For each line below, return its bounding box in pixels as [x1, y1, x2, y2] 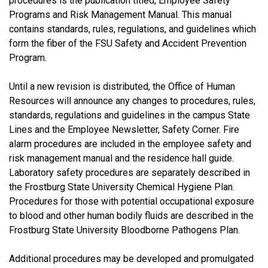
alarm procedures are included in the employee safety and [9, 138, 251, 150]
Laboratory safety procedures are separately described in [9, 166, 250, 178]
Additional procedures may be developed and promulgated [9, 252, 254, 264]
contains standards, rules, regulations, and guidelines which [9, 23, 256, 35]
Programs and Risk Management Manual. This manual [9, 8, 232, 20]
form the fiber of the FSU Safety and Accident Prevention [9, 37, 246, 49]
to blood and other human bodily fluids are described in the [9, 209, 254, 221]
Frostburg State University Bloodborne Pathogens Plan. [9, 224, 240, 236]
